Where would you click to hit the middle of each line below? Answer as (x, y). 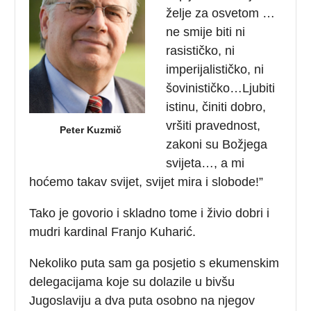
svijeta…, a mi (205, 163)
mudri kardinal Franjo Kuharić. (113, 232)
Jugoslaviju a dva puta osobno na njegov (142, 300)
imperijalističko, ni (215, 69)
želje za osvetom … (221, 13)
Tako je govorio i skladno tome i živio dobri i (150, 213)
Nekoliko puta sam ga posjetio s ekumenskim (154, 263)
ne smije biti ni (206, 32)
